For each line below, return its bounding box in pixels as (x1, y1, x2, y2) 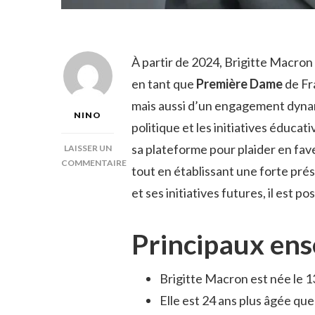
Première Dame (196, 75, 283, 91)
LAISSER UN (63, 142, 112, 153)
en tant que (131, 75, 196, 91)
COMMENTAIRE (61, 157, 127, 168)
